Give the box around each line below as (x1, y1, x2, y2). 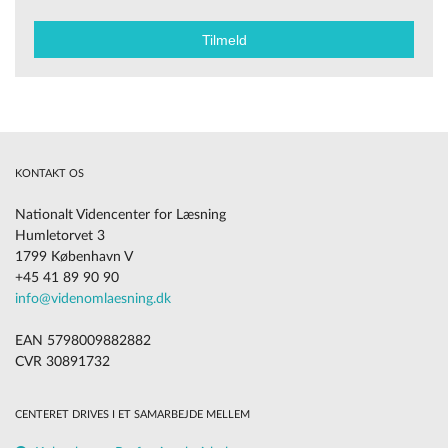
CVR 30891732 (15, 354, 110, 369)
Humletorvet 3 (15, 228, 105, 243)
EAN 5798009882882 (15, 333, 151, 348)
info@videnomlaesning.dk (15, 291, 171, 306)
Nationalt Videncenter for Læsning (15, 207, 226, 222)
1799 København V (15, 249, 133, 264)
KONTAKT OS (15, 167, 84, 179)
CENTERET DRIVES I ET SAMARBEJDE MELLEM (15, 408, 250, 420)
